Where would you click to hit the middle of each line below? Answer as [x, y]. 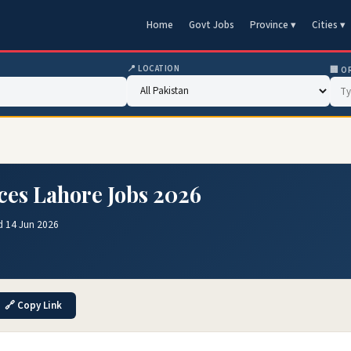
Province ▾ [273, 25]
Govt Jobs [212, 25]
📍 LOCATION [154, 69]
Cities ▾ [329, 25]
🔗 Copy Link [33, 306]
